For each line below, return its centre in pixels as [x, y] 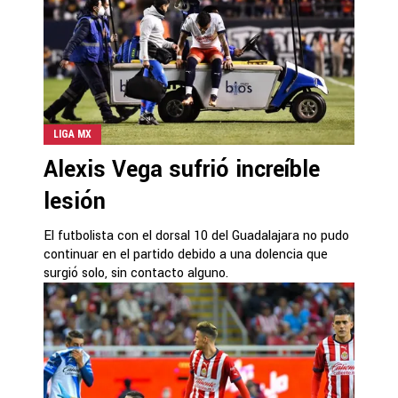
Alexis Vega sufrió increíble [182, 170]
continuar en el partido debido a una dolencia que [186, 255]
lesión [75, 202]
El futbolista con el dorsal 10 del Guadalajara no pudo [196, 236]
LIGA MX [72, 134]
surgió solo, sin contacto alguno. [136, 273]
